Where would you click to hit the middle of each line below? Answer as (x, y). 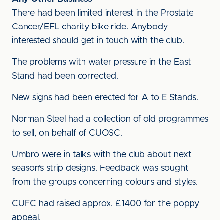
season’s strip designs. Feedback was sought (100, 168)
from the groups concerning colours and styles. (105, 182)
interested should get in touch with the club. (98, 41)
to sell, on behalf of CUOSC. (67, 133)
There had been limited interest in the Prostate (103, 13)
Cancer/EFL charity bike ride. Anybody (90, 27)
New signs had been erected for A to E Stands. (105, 98)
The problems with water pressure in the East (101, 62)
